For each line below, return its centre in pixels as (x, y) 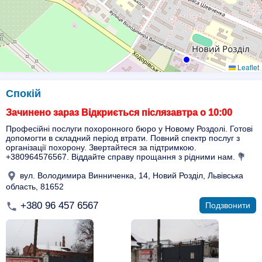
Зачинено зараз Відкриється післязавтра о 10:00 (119, 113)
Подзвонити (228, 205)
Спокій (23, 94)
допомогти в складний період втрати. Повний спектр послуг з (123, 138)
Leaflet (247, 67)
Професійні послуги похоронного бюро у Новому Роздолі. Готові (129, 129)
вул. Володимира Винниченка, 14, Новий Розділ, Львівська (130, 175)
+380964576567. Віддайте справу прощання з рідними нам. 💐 (126, 157)
